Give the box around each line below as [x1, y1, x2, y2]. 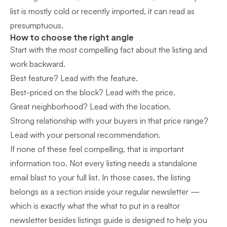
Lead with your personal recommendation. [10, 130, 161, 140]
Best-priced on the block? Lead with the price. [10, 87, 175, 97]
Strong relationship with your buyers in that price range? [10, 116, 208, 126]
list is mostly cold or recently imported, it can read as [10, 6, 195, 16]
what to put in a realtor [100, 201, 180, 211]
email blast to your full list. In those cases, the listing [10, 172, 191, 182]
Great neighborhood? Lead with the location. [10, 101, 171, 111]
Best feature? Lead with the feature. [10, 73, 138, 83]
